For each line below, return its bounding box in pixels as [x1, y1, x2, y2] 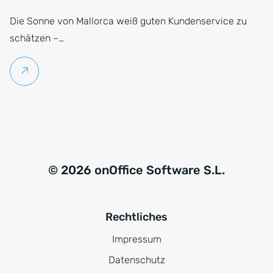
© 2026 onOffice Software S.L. [48, 163, 225, 178]
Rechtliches [105, 210, 168, 224]
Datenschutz [108, 254, 165, 266]
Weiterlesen [29, 65, 84, 77]
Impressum [112, 233, 161, 246]
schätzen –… [10, 32, 64, 44]
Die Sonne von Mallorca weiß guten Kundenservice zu [10, 15, 247, 27]
